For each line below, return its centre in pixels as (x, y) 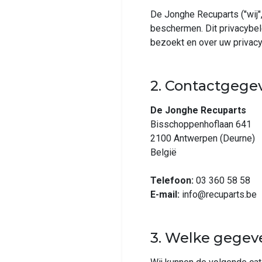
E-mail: (165, 194)
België (163, 152)
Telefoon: (172, 180)
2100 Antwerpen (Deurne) (203, 138)
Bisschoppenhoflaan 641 (201, 124)
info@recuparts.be (218, 194)
